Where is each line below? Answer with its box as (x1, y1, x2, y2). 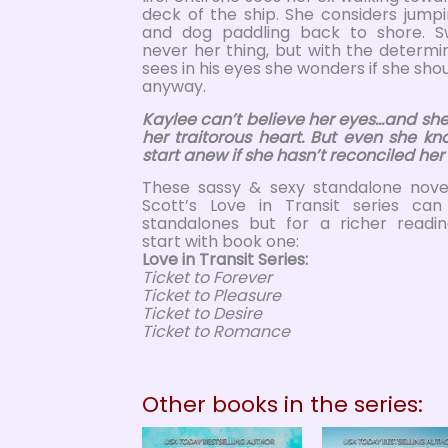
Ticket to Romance (142, 320, 290, 344)
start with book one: (142, 230, 299, 254)
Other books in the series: (142, 389, 423, 421)
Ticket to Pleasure (142, 284, 281, 308)
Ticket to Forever (142, 266, 272, 290)
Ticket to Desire (142, 302, 262, 326)
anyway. (142, 74, 206, 98)
